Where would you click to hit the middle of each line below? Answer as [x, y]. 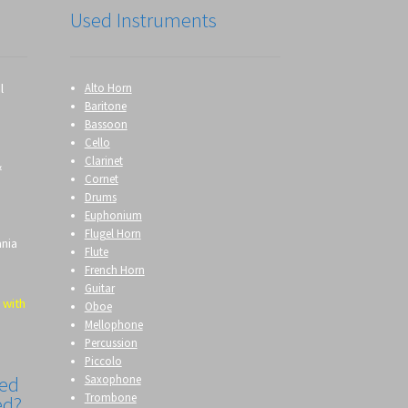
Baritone [105, 105]
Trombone [110, 397]
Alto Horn [108, 87]
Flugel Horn [112, 233]
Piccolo [103, 360]
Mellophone [113, 324]
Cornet [101, 178]
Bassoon [106, 123]
